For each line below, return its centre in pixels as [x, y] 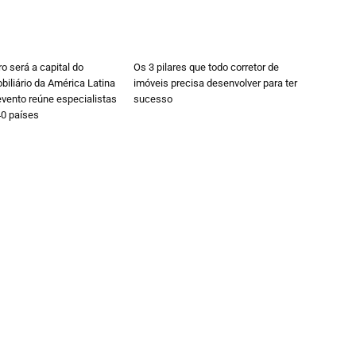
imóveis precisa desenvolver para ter [215, 83]
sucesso [153, 99]
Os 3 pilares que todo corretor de [206, 67]
